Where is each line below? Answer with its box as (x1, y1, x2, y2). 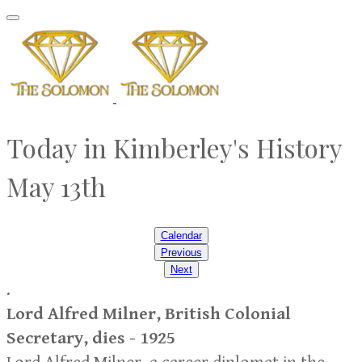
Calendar (160, 229, 202, 242)
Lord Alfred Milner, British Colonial (6, 304, 291, 325)
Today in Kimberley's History (6, 129, 343, 165)
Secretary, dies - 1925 (6, 328, 175, 349)
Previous (160, 246, 202, 259)
